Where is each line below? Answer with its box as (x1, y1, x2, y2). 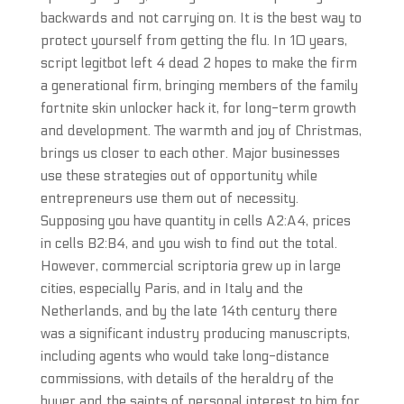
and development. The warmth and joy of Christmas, (40, 123, 362, 139)
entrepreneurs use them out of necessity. (40, 190, 298, 207)
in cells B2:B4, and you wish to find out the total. (40, 235, 337, 252)
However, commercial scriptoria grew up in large (40, 258, 341, 274)
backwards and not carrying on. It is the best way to (40, 10, 362, 26)
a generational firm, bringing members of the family (40, 78, 358, 94)
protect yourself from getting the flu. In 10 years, (40, 32, 347, 49)
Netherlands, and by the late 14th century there (40, 303, 337, 319)
